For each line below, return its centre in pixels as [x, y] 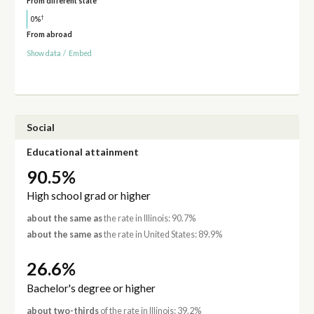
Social [40, 128]
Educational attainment [82, 151]
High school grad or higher [88, 196]
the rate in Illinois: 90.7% [149, 219]
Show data [43, 54]
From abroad [49, 35]
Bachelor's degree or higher [91, 288]
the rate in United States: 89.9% [162, 235]
